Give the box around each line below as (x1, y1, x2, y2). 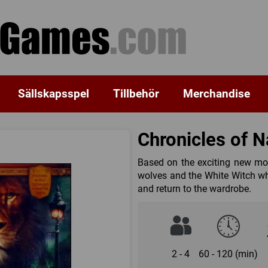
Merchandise (182, 86, 250, 100)
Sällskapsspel (17, 86, 89, 100)
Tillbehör (112, 86, 159, 100)
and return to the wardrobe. (137, 182, 251, 194)
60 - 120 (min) (199, 248, 258, 260)
